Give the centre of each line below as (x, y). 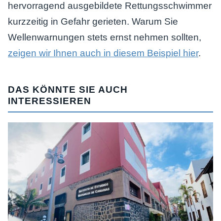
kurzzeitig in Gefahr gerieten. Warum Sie (93, 21)
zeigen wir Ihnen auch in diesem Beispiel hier (103, 53)
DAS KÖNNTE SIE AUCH (68, 90)
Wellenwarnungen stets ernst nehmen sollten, (105, 37)
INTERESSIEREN (50, 101)
